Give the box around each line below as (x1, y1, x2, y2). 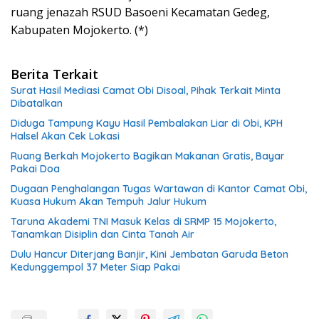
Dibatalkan (11, 96, 63, 110)
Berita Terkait (11, 65, 98, 83)
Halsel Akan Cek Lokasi (11, 129, 120, 142)
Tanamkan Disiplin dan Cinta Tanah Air (11, 227, 194, 241)
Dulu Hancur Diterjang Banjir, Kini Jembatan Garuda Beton (11, 247, 288, 261)
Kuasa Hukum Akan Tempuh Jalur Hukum (11, 194, 206, 208)
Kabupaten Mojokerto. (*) (11, 21, 148, 38)
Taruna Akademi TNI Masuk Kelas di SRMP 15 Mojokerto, (11, 214, 276, 228)
